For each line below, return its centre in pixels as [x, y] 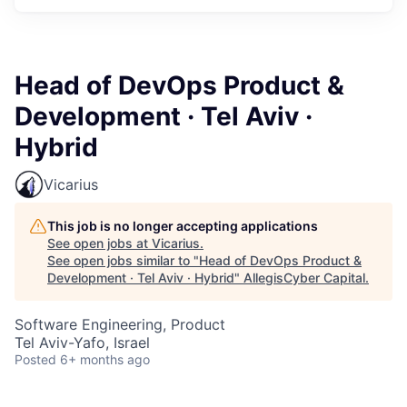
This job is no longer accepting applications [183, 226]
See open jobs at [99, 243]
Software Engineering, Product [120, 324]
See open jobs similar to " [123, 260]
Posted [35, 359]
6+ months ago [105, 359]
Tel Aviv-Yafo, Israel [82, 342]
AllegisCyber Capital [304, 278]
